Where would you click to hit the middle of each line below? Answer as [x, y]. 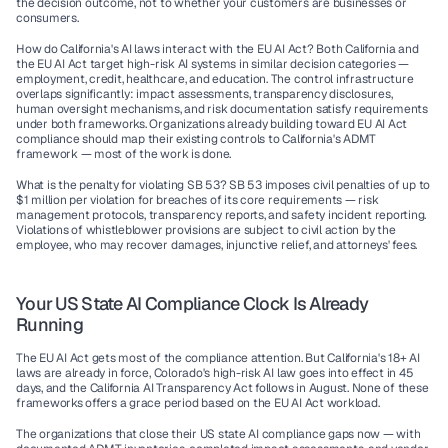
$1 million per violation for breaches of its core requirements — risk [197, 200]
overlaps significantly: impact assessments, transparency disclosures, [204, 94]
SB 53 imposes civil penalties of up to [328, 185]
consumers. [47, 18]
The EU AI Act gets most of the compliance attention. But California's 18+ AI [218, 358]
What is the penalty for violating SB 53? [121, 185]
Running [49, 324]
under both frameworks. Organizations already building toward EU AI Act [212, 124]
